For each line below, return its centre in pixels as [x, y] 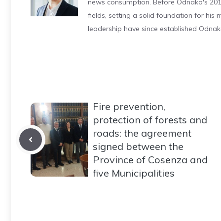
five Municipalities [134, 173]
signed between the [138, 146]
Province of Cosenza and [150, 159]
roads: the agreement [142, 133]
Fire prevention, [129, 106]
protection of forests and [150, 119]
